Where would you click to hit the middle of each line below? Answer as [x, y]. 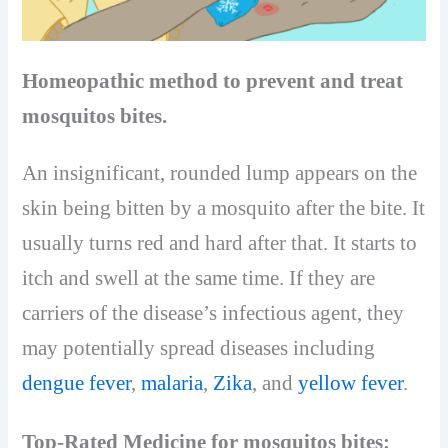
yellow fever [351, 383]
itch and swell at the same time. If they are [199, 278]
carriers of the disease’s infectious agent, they [213, 313]
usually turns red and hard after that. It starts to [220, 243]
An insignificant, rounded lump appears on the [220, 173]
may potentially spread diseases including [199, 348]
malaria [172, 383]
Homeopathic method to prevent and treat [213, 81]
